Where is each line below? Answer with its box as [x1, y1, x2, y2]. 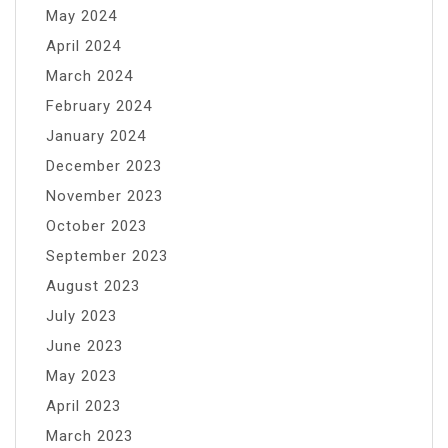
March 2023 [46, 426, 133, 445]
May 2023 [46, 366, 117, 385]
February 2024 [46, 96, 152, 115]
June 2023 [46, 336, 123, 355]
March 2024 [46, 66, 133, 85]
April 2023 [46, 396, 121, 415]
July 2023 [46, 306, 117, 325]
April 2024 [46, 36, 121, 55]
